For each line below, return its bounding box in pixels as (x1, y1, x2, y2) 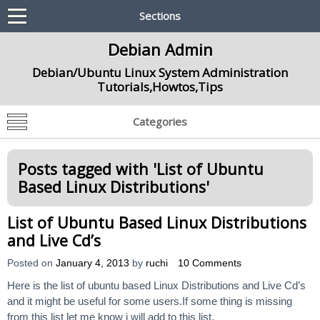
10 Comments (178, 258, 241, 269)
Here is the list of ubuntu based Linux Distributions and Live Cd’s (7, 279, 306, 291)
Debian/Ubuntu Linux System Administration (32, 64, 288, 81)
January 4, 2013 (56, 258, 129, 269)
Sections (139, 9, 181, 23)
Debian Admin (107, 39, 213, 60)
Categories (133, 114, 187, 129)
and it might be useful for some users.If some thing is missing (7, 295, 292, 307)
